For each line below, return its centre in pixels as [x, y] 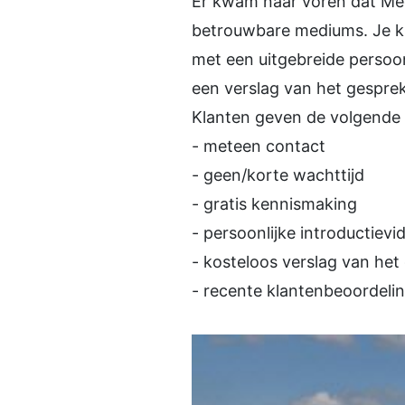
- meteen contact [259, 146]
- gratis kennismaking [274, 204]
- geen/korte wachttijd [278, 175]
